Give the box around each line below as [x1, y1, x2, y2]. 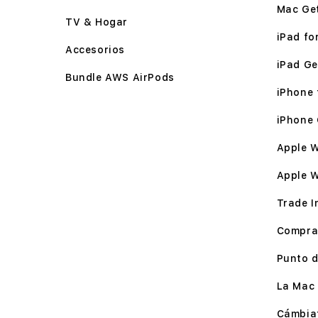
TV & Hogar [65, 16, 128, 28]
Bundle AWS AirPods [65, 72, 175, 83]
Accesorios [65, 44, 125, 55]
